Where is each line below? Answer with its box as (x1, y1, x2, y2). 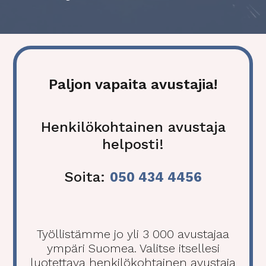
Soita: (64, 169, 110, 186)
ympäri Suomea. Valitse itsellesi (46, 241, 220, 256)
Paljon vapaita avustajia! (49, 75, 217, 93)
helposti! (102, 136, 164, 153)
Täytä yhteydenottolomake (65, 10, 201, 23)
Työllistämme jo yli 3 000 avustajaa (37, 227, 229, 242)
